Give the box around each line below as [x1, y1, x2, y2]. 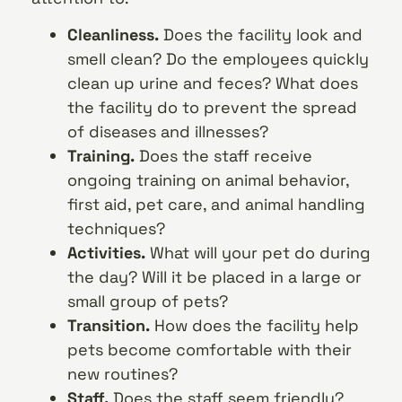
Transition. [67, 315, 150, 336]
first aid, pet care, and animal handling [67, 194, 365, 215]
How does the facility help [150, 315, 359, 336]
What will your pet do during [145, 242, 371, 264]
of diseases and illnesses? [67, 121, 268, 143]
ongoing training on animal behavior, [67, 170, 349, 191]
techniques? [67, 218, 165, 240]
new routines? [67, 363, 178, 385]
